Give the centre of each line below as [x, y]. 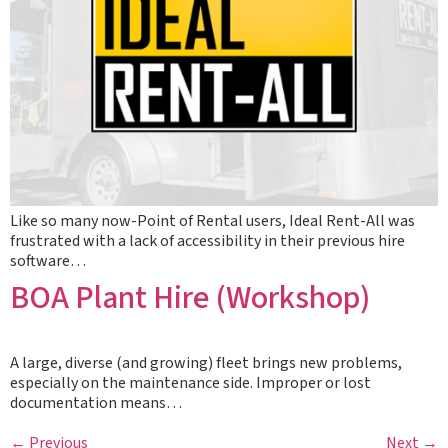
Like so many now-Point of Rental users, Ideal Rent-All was [212, 221]
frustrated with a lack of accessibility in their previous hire [207, 241]
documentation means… [96, 403]
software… [48, 261]
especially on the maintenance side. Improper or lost [190, 383]
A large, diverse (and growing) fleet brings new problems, [206, 363]
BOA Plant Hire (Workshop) [190, 298]
